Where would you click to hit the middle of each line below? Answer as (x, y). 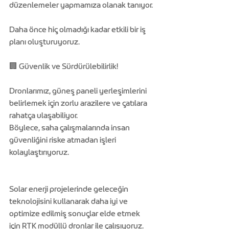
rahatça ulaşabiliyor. (44, 116)
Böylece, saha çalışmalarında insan (70, 128)
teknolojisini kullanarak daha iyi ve (69, 201)
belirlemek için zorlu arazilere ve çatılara (79, 103)
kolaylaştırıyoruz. (39, 152)
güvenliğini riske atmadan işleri (63, 140)
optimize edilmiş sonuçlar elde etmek (75, 214)
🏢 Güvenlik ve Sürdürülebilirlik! (64, 66)
